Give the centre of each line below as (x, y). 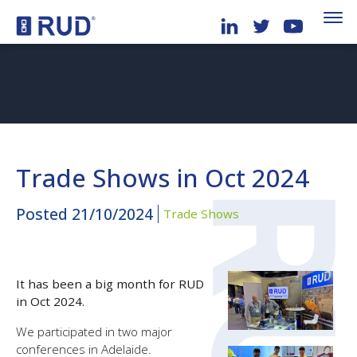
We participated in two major (94, 331)
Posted (44, 214)
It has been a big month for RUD (110, 284)
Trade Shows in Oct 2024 (163, 178)
